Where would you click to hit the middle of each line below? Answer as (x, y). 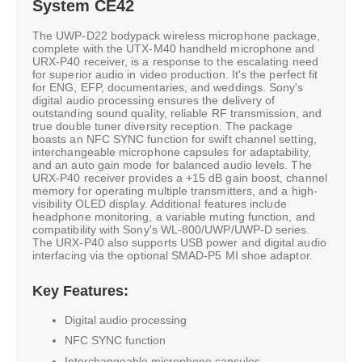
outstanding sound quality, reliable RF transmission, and (177, 113)
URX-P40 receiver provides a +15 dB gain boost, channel (180, 177)
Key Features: (80, 290)
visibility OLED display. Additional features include (160, 203)
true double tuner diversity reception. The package (163, 126)
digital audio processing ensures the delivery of (154, 100)
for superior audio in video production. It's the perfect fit (175, 74)
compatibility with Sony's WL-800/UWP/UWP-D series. (171, 229)
